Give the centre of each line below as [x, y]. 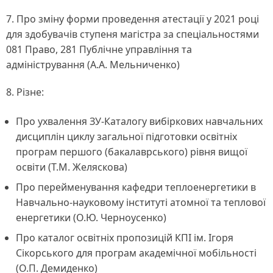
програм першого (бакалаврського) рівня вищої [132, 151]
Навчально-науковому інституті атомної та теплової [141, 202]
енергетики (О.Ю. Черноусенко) [91, 217]
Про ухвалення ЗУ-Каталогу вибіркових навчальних [139, 121]
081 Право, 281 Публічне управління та [99, 50]
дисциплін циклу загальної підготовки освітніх [126, 136]
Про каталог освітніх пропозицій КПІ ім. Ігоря [125, 237]
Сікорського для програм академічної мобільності [136, 253]
